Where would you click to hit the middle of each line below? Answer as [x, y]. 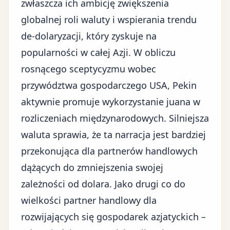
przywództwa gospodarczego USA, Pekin [109, 85]
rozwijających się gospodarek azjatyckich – [113, 217]
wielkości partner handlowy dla [89, 200]
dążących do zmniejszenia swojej [92, 167]
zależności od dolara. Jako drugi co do [103, 184]
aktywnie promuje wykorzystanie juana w [111, 102]
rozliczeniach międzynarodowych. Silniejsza [115, 118]
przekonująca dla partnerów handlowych [109, 151]
